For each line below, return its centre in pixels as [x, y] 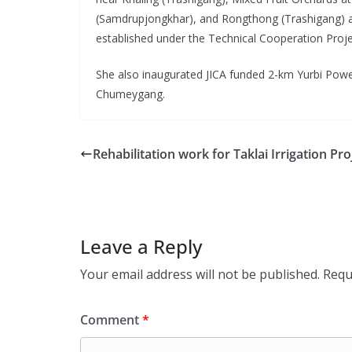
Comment [111, 320]
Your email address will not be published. [200, 274]
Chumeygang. [130, 94]
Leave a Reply [141, 246]
